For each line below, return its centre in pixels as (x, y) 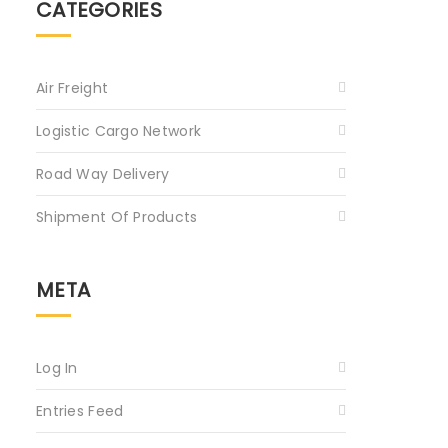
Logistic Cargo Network (119, 130)
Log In (57, 367)
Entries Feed (80, 410)
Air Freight (72, 87)
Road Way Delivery (103, 173)
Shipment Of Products (117, 216)
